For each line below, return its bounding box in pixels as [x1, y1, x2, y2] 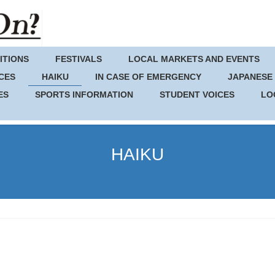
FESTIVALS [55, 54, 103, 64]
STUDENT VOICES [160, 90, 235, 99]
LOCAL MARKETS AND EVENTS [128, 54, 260, 64]
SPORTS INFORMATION [34, 90, 133, 99]
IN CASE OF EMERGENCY [95, 72, 201, 82]
